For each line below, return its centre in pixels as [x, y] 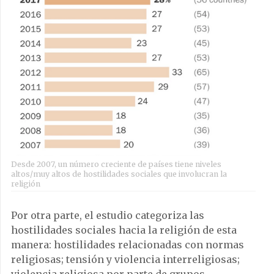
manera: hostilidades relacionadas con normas [128, 245]
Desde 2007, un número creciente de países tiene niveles [116, 165]
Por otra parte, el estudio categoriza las [108, 216]
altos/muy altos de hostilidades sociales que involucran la [119, 174]
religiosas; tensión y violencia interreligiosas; [125, 260]
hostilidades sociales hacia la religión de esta [124, 230]
